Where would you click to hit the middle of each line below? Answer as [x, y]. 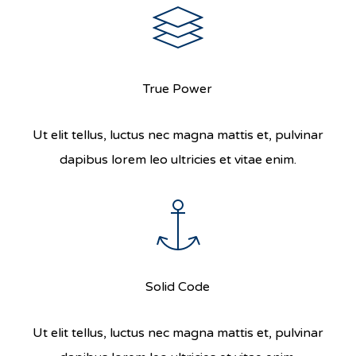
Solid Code [178, 286]
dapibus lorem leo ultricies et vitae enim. [178, 159]
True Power [178, 89]
